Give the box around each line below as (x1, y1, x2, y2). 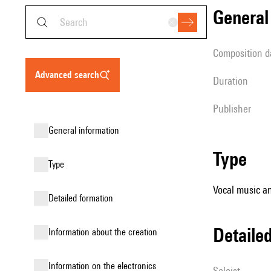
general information (54, 125, 119, 136)
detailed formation (54, 192, 113, 204)
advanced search (41, 69, 99, 80)
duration (219, 74, 248, 87)
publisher (218, 102, 251, 115)
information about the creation (51, 226, 157, 238)
